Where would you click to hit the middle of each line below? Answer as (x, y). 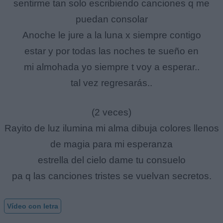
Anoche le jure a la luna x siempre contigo (111, 35)
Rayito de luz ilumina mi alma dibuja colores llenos (111, 128)
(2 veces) (111, 112)
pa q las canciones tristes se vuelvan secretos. (111, 176)
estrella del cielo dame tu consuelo (111, 160)
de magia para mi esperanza (111, 144)
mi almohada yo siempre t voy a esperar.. (111, 67)
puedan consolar (111, 19)
